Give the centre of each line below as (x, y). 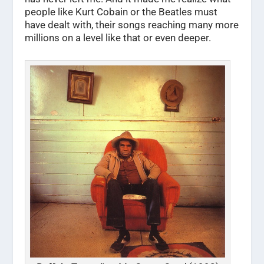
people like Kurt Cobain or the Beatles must (121, 11)
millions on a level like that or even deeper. (118, 37)
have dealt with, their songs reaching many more (132, 24)
